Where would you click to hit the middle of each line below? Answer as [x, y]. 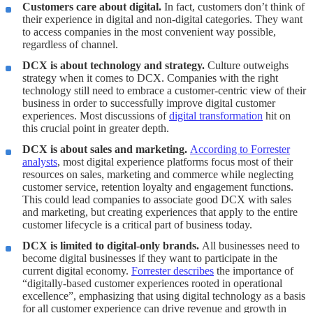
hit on [277, 116]
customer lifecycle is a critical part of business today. [137, 225]
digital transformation [216, 116]
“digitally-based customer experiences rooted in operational [152, 284]
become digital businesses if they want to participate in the [150, 259]
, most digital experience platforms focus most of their [175, 162]
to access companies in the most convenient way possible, [149, 32]
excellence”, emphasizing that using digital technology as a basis [164, 296]
